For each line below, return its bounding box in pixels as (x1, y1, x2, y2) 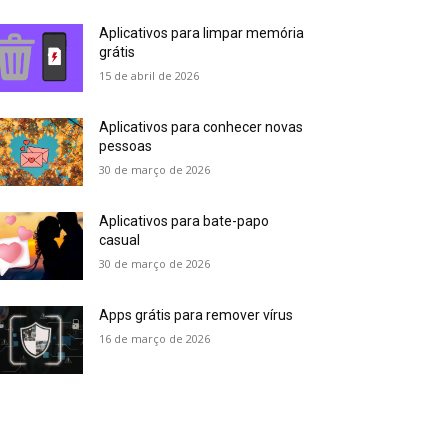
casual (99, 232, 141, 249)
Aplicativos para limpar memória (99, 25, 305, 42)
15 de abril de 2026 (99, 68, 200, 84)
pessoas (99, 138, 153, 155)
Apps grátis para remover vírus (99, 307, 294, 324)
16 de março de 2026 (99, 331, 211, 347)
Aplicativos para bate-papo (99, 213, 270, 230)
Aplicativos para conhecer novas (99, 119, 304, 136)
